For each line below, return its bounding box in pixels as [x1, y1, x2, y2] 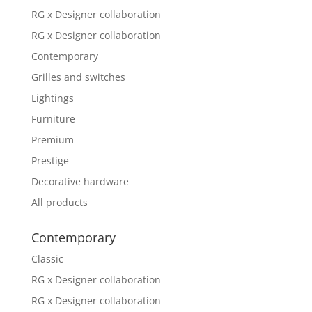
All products [31, 196, 88, 209]
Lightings [31, 91, 74, 104]
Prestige [31, 154, 69, 167]
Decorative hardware [31, 175, 129, 188]
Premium [31, 133, 74, 146]
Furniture [31, 112, 75, 125]
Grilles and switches [31, 70, 125, 84]
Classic [31, 252, 63, 265]
